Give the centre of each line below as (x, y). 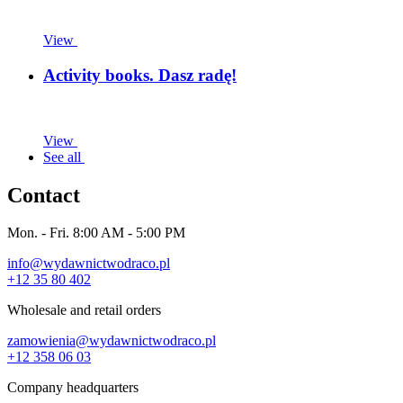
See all (64, 157)
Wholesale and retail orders (84, 310)
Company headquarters (73, 388)
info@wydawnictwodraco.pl (89, 264)
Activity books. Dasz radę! (140, 75)
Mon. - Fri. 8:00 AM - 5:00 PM (96, 233)
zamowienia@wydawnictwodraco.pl (112, 341)
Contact (44, 195)
